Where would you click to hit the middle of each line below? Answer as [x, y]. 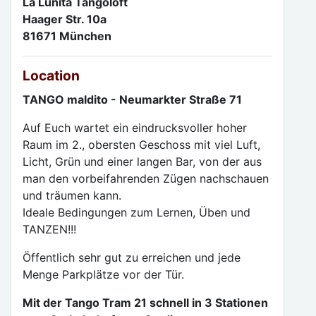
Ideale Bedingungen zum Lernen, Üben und [136, 212]
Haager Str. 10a [66, 19]
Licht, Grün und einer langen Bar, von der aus [142, 162]
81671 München [67, 36]
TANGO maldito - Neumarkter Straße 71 [132, 99]
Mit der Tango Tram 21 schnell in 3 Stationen [145, 303]
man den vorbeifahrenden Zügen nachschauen [146, 178]
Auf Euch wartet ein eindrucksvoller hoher [135, 128]
